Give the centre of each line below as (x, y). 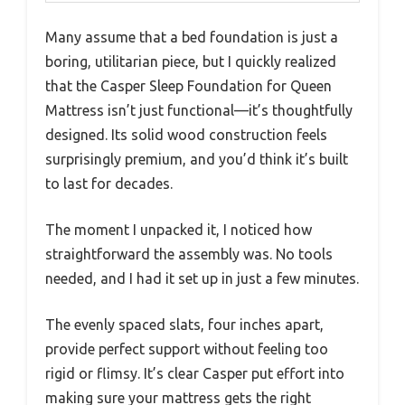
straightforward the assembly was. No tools (189, 254)
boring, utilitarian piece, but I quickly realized (191, 62)
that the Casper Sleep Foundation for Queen (188, 86)
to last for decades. (109, 184)
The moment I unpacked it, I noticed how (179, 230)
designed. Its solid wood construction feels (186, 135)
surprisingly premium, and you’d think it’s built (197, 160)
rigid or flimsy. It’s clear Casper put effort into (195, 374)
